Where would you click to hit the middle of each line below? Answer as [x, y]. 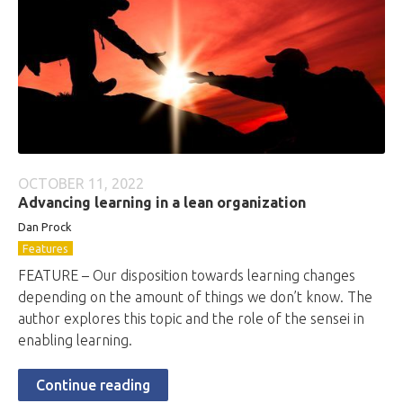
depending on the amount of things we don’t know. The [195, 297]
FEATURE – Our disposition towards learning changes [187, 275]
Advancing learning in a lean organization [162, 202]
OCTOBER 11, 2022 [81, 184]
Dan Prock [45, 227]
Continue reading [93, 385]
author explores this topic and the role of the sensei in [191, 318]
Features [45, 248]
